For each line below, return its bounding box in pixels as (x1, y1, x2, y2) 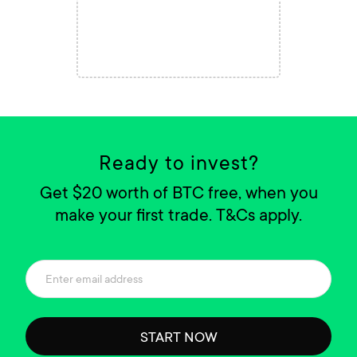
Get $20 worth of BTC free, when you (39, 180, 318, 204)
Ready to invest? (98, 148, 259, 176)
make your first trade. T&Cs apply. (55, 202, 302, 226)
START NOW (139, 326, 218, 346)
